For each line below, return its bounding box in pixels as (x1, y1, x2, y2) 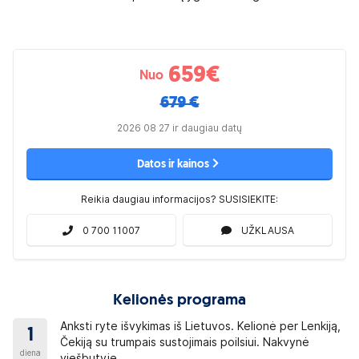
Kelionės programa (113, 293, 246, 309)
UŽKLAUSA (241, 224, 294, 236)
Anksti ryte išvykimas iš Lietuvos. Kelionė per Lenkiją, (60, 320, 341, 333)
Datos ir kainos (137, 158, 209, 171)
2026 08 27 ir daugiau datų (117, 122, 242, 134)
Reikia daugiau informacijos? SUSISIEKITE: (81, 193, 278, 205)
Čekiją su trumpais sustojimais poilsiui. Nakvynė (60, 336, 310, 349)
